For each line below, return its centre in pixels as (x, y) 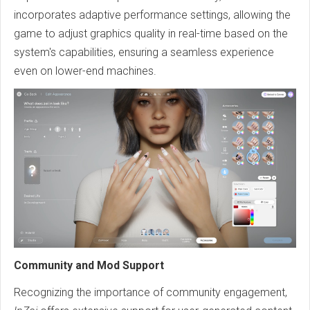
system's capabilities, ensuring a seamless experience (144, 53)
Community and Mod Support (89, 265)
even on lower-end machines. (85, 71)
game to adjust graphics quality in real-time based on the (151, 34)
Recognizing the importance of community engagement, (151, 292)
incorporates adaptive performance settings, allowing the (152, 15)
